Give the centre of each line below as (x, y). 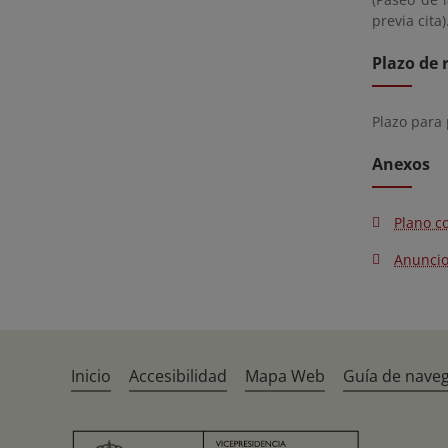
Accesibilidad (178, 376)
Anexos (401, 164)
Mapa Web (285, 376)
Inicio (91, 376)
